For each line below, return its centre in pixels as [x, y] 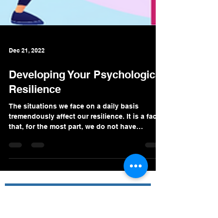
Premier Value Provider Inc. [66, 210]
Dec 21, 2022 [27, 66]
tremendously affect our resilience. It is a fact [84, 132]
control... [24, 152]
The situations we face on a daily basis [74, 122]
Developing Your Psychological [86, 90]
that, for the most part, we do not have [73, 142]
